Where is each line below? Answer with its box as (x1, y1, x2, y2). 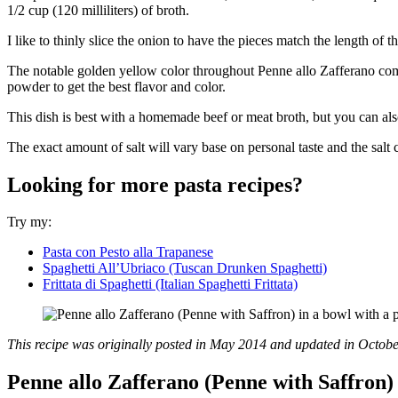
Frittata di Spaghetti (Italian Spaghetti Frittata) (43, 276, 298, 292)
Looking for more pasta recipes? (7, 172, 303, 196)
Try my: (7, 214, 52, 230)
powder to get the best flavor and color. (7, 78, 226, 94)
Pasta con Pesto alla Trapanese (43, 244, 213, 260)
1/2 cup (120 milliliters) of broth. (7, 2, 189, 18)
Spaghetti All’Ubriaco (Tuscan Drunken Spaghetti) (43, 260, 327, 276)
